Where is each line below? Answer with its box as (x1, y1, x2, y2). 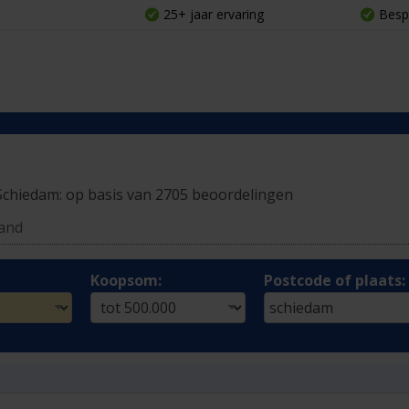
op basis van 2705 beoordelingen (66, 184, 293, 204)
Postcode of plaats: (263, 270, 405, 290)
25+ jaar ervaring (163, 5, 264, 23)
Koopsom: (89, 270, 162, 290)
